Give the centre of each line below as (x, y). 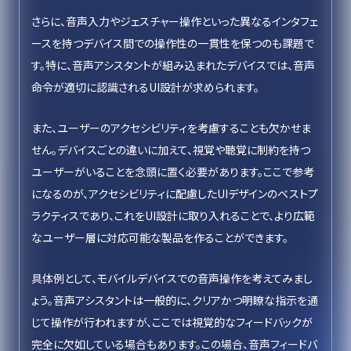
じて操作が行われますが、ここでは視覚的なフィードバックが (172, 322)
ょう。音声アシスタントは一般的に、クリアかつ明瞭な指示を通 (175, 300)
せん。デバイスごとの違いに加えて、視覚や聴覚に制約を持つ (171, 150)
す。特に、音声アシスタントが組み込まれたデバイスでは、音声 (173, 65)
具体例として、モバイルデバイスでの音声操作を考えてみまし (172, 278)
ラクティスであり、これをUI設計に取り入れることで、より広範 (173, 215)
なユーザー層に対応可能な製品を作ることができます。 (160, 237)
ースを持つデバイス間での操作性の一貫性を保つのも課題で (173, 43)
